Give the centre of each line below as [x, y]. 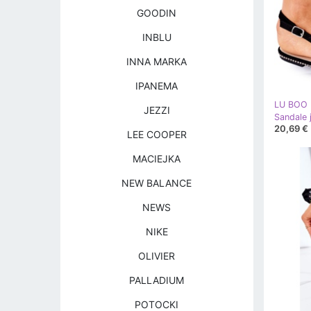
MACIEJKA [157, 159]
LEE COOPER [157, 134]
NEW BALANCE [157, 183]
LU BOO [291, 104]
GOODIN [157, 13]
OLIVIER [157, 256]
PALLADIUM [157, 280]
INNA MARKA [157, 61]
